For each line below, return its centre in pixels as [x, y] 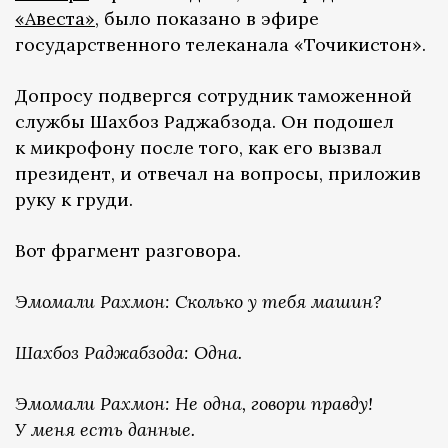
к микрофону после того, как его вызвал [198, 147]
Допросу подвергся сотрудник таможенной [213, 95]
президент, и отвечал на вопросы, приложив [218, 173]
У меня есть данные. [105, 429]
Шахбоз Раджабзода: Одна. [128, 352]
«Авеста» [55, 18]
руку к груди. [74, 199]
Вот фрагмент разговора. [128, 250]
